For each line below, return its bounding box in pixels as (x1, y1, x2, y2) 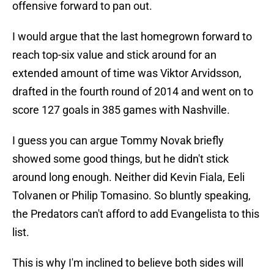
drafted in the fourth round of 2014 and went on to (12, 85, 253, 98)
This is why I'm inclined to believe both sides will (12, 256, 243, 270)
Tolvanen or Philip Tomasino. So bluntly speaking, (12, 189, 251, 202)
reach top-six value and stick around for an (12, 48, 217, 62)
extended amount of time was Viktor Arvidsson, (12, 67, 242, 80)
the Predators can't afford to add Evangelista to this (12, 207, 259, 221)
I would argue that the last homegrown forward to (12, 30, 252, 43)
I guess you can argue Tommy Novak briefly (12, 134, 224, 147)
